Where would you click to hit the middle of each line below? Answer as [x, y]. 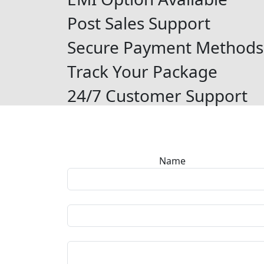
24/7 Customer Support [157, 96]
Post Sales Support [139, 23]
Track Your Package [142, 72]
